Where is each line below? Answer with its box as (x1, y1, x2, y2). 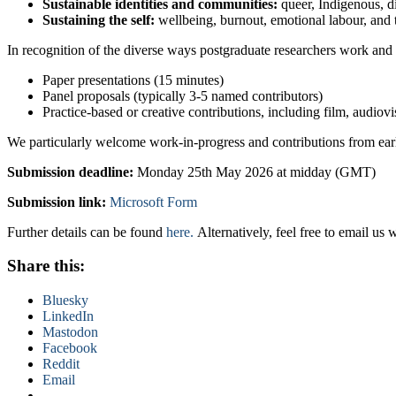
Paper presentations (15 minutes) (42, 72, 227, 88)
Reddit (42, 356, 80, 372)
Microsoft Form (110, 194, 197, 209)
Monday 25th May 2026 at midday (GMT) (133, 164, 376, 179)
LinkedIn (42, 308, 94, 324)
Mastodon (42, 324, 98, 340)
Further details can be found (7, 224, 166, 240)
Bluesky (42, 293, 88, 308)
